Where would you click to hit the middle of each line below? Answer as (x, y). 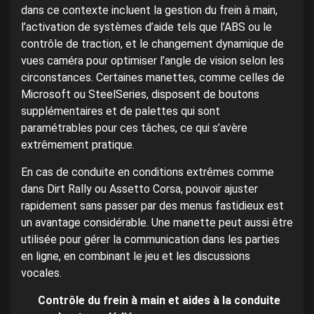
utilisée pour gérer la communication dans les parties (150, 239)
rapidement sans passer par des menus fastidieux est (152, 205)
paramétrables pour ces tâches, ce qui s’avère (134, 128)
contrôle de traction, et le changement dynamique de (152, 43)
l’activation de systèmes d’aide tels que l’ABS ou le (146, 27)
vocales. (41, 273)
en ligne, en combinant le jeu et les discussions (136, 256)
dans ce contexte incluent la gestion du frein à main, (149, 10)
